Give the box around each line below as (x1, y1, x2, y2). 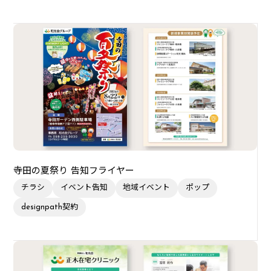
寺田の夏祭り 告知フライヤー (13, 166, 135, 176)
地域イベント (123, 184, 171, 192)
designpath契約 (21, 203, 79, 212)
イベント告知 (60, 184, 108, 192)
